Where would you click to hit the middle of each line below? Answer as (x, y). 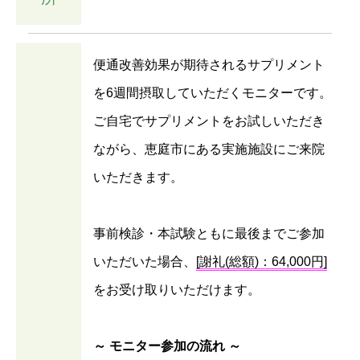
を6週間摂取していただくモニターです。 (213, 92)
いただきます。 (138, 177)
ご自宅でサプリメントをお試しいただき (209, 121)
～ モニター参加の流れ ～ (167, 346)
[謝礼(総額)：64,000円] (262, 261)
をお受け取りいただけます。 (177, 289)
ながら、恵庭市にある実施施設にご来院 (209, 149)
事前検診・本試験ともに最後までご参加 (209, 233)
